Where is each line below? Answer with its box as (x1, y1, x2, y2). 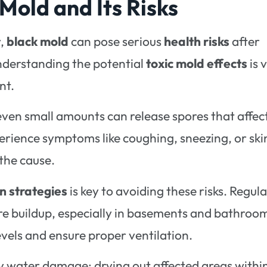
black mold (7, 33, 69, 49)
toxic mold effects (146, 55, 248, 71)
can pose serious (69, 33, 164, 49)
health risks (164, 33, 230, 49)
